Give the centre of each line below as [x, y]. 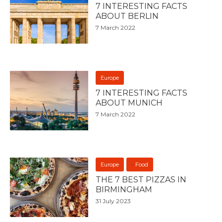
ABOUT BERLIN [127, 16]
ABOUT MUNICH [129, 103]
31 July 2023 [113, 201]
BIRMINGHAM [124, 189]
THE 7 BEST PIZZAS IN [141, 179]
